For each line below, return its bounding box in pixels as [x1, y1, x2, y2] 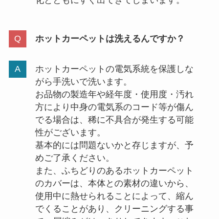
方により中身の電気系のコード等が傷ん [35, 102, 194, 112]
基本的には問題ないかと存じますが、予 [35, 140, 194, 151]
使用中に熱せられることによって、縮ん [35, 191, 194, 201]
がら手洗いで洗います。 [35, 77, 132, 87]
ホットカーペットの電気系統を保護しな [35, 64, 194, 74]
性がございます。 [35, 128, 106, 138]
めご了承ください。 [35, 153, 114, 163]
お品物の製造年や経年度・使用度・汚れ [35, 89, 194, 100]
